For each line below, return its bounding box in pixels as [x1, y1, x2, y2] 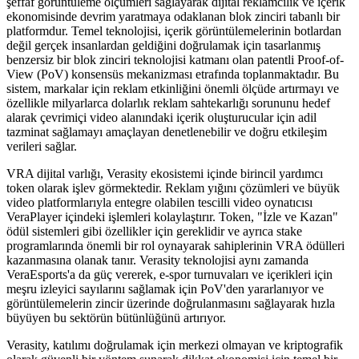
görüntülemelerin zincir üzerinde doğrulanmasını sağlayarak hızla [6, 296, 335, 310]
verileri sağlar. [6, 139, 77, 153]
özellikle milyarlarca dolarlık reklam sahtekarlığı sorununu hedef [6, 95, 330, 110]
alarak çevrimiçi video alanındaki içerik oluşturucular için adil [6, 110, 317, 124]
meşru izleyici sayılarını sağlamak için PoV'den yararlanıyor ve [6, 281, 324, 296]
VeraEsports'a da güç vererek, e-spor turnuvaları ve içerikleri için [6, 267, 333, 281]
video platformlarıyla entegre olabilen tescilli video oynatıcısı [6, 195, 313, 209]
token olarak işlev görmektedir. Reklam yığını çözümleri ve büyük [6, 180, 340, 195]
